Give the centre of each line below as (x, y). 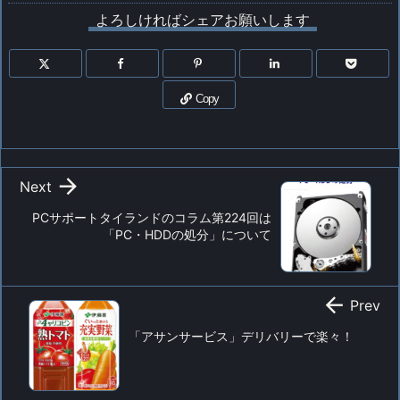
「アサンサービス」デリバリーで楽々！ (241, 336)
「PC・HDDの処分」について (187, 234)
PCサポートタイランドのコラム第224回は (152, 217)
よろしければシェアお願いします (202, 19)
